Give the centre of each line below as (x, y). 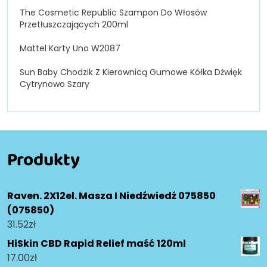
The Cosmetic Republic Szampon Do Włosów (113, 13)
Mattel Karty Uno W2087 (70, 49)
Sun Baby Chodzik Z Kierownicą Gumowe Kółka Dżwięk (131, 72)
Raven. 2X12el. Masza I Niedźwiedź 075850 (111, 196)
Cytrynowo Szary (55, 84)
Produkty (44, 159)
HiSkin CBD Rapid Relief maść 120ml (97, 244)
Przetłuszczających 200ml (74, 25)
